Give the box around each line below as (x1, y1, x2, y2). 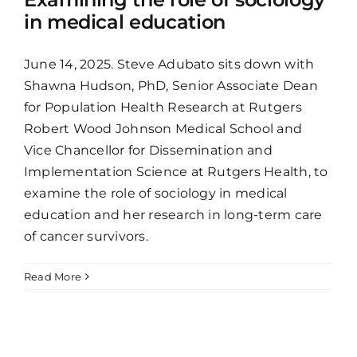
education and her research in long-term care (24, 206, 323, 222)
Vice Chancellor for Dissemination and (24, 142, 273, 158)
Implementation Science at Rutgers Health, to (24, 163, 328, 179)
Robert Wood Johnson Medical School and (24, 120, 303, 136)
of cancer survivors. (24, 228, 148, 244)
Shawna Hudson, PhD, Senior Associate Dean (24, 77, 318, 93)
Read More (24, 269, 82, 283)
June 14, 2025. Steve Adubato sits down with (24, 56, 315, 72)
